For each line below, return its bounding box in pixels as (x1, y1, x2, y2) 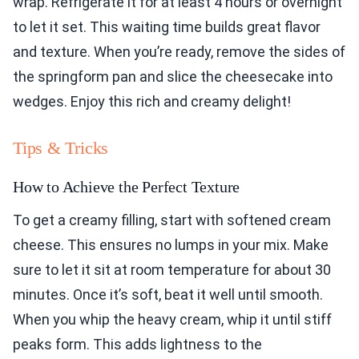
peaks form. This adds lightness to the (13, 336, 262, 353)
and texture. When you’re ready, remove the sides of (13, 43, 345, 61)
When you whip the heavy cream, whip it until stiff (13, 311, 332, 329)
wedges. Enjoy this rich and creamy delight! (13, 93, 291, 111)
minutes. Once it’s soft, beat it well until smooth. (13, 286, 323, 304)
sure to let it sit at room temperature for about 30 (13, 261, 331, 279)
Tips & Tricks (13, 138, 109, 159)
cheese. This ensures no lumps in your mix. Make (13, 236, 329, 254)
